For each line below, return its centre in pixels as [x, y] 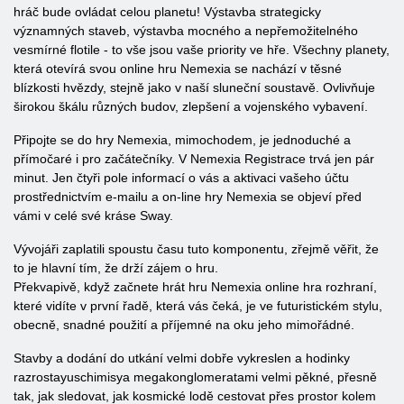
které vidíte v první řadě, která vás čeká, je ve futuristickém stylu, [198, 306]
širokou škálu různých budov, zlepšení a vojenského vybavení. [191, 106]
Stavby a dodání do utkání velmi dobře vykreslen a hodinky [182, 358]
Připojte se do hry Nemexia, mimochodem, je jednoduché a [182, 140]
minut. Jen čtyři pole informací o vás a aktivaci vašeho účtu [181, 178]
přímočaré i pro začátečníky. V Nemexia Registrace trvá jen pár [194, 159]
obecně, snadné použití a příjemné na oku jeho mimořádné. [184, 325]
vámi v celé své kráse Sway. [93, 216]
